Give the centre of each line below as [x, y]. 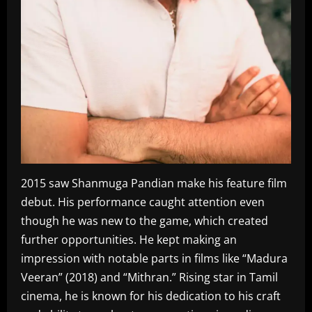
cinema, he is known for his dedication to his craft [151, 296]
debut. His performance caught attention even [143, 202]
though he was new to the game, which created [145, 221]
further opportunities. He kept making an [129, 240]
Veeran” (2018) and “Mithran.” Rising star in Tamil [149, 278]
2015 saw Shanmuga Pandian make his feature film [154, 184]
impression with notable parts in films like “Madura [154, 259]
